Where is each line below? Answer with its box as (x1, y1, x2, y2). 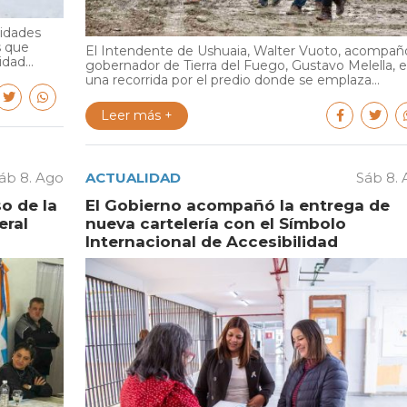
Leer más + (100, 107, 173, 124)
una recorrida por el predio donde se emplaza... (84, 72, 380, 89)
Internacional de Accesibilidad (84, 233, 338, 252)
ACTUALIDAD (84, 169, 181, 187)
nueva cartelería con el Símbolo (84, 214, 346, 233)
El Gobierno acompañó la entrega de (84, 196, 390, 215)
